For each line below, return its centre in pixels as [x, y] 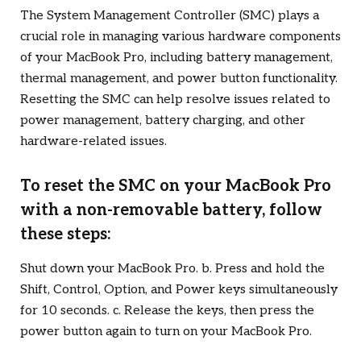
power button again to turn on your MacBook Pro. [166, 332]
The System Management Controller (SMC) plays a [170, 16]
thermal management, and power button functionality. [179, 79]
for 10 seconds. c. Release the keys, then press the [167, 311]
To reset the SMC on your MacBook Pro [176, 187]
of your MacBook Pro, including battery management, [176, 58]
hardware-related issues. [93, 141]
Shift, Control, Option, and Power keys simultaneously [179, 290]
